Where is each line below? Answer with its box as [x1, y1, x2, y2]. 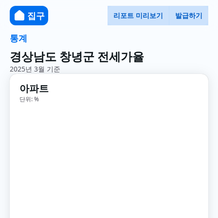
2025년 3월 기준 [10, 64, 60, 73]
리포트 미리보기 [113, 11, 163, 20]
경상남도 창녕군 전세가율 [10, 48, 144, 64]
